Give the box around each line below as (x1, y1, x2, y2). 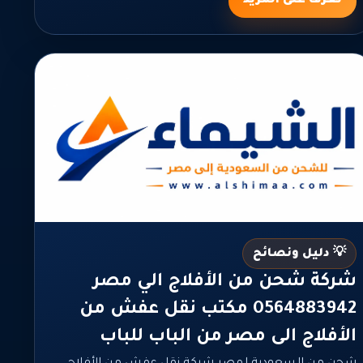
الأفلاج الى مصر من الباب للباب (100, 328, 357, 348)
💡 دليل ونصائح (253, 248, 347, 262)
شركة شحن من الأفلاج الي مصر (93, 273, 357, 293)
